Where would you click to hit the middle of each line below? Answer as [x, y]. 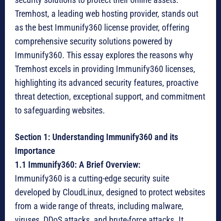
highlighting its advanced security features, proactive [107, 83]
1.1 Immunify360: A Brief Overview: [78, 165]
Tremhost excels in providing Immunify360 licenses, [105, 69]
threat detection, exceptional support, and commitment [110, 97]
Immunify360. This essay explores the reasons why [104, 55]
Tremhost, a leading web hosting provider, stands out [107, 14]
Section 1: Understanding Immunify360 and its [96, 137]
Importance [35, 151]
